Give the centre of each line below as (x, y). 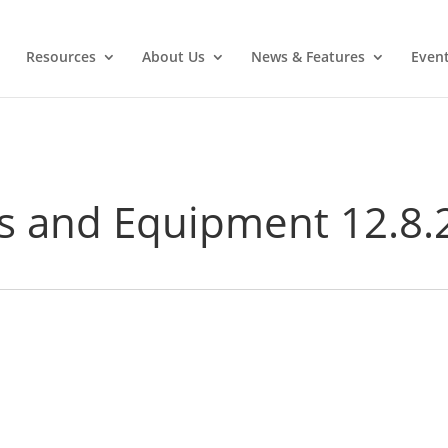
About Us (173, 56)
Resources (60, 56)
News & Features (307, 56)
